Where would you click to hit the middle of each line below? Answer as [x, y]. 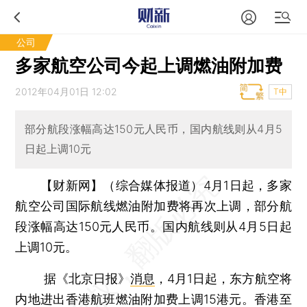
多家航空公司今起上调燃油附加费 [149, 65]
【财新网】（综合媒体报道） [122, 185]
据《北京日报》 [73, 278]
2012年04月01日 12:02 [66, 91]
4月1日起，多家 [247, 185]
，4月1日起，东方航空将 [223, 278]
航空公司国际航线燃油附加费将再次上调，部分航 [153, 206]
